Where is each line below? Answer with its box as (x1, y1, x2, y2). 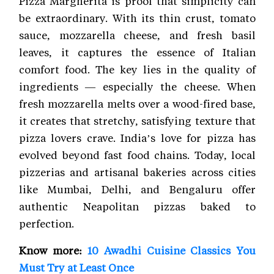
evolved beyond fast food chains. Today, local (19, 148, 256, 162)
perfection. (19, 217, 74, 231)
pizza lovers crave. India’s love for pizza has (19, 131, 256, 145)
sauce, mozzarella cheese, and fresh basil (19, 28, 256, 42)
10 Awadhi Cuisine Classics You (87, 243, 256, 257)
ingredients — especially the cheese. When (19, 80, 256, 94)
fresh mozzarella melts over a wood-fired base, (19, 97, 256, 111)
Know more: (19, 243, 88, 257)
